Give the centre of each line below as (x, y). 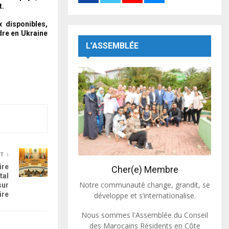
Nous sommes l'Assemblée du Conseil (145, 215)
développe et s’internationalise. (145, 195)
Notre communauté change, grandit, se (145, 185)
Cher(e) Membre (145, 169)
